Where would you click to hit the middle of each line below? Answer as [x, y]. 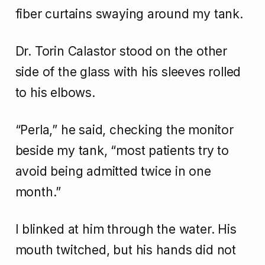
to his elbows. [55, 93]
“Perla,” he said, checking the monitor [124, 130]
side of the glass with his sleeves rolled [128, 72]
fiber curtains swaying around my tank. [129, 14]
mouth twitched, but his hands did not [125, 250]
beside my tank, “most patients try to [122, 151]
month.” [38, 192]
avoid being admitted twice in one [113, 172]
